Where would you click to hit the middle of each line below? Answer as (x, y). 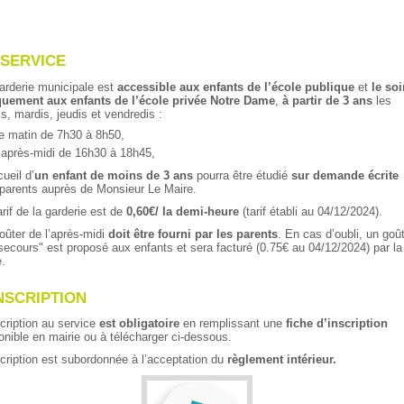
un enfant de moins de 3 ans (113, 175)
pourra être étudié (242, 175)
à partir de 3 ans (325, 100)
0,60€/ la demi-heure (184, 211)
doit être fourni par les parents (193, 234)
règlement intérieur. (280, 360)
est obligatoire (139, 324)
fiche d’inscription (336, 324)
